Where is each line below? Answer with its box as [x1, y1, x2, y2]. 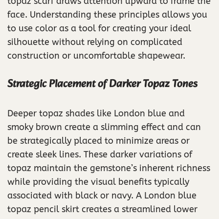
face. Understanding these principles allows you [7, 9, 207, 20]
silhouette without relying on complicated [7, 36, 182, 47]
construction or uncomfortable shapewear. [7, 50, 185, 61]
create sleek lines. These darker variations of [7, 149, 192, 160]
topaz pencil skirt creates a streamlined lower [7, 203, 197, 215]
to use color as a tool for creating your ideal [7, 22, 191, 34]
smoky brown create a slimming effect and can [7, 121, 201, 132]
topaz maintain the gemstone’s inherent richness [7, 162, 210, 174]
